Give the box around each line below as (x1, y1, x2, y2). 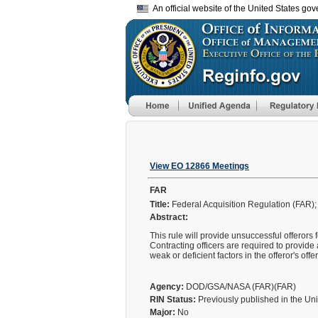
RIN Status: (150, 295, 196, 305)
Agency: (150, 282, 184, 292)
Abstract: (150, 212, 188, 222)
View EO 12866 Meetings (150, 161, 249, 171)
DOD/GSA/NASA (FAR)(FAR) (184, 282, 298, 292)
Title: (150, 199, 170, 209)
